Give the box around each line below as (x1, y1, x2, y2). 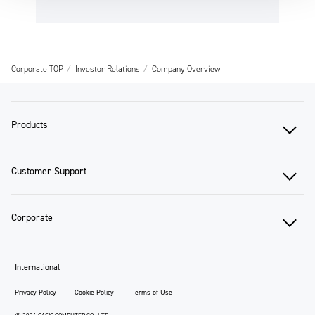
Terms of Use (132, 288, 173, 297)
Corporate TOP (11, 63, 63, 75)
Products (11, 118, 48, 132)
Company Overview (152, 63, 220, 75)
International (14, 262, 60, 274)
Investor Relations (75, 63, 140, 75)
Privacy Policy (14, 288, 56, 297)
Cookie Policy (75, 288, 114, 297)
